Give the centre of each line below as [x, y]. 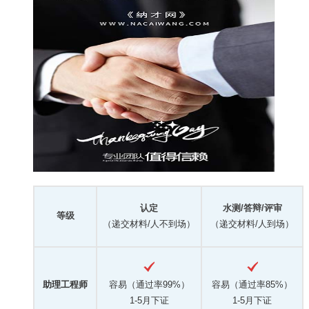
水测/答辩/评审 [252, 208]
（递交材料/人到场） [252, 223]
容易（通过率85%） [252, 284]
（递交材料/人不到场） [149, 223]
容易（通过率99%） [149, 284]
